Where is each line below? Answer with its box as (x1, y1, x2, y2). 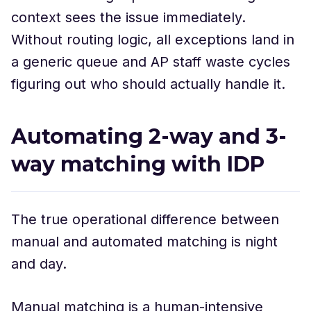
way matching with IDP (11, 151, 264, 177)
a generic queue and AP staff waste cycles (11, 53, 290, 70)
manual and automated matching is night (11, 233, 278, 250)
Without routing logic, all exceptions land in (11, 31, 294, 48)
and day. (11, 255, 67, 272)
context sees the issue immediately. (11, 9, 246, 26)
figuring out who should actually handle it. (11, 76, 285, 92)
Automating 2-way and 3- (11, 124, 287, 149)
